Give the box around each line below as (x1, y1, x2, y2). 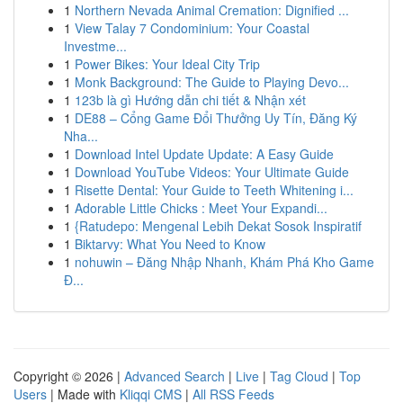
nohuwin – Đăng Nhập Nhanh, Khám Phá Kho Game (75, 253, 374, 271)
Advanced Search (124, 367, 225, 385)
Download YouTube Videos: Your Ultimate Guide (75, 163, 349, 181)
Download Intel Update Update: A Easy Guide (75, 145, 334, 163)
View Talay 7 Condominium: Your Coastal (75, 19, 309, 37)
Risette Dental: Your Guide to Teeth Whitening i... (75, 181, 354, 199)
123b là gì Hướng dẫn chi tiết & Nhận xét (75, 91, 306, 109)
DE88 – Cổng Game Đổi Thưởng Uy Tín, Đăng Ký (75, 109, 357, 127)
